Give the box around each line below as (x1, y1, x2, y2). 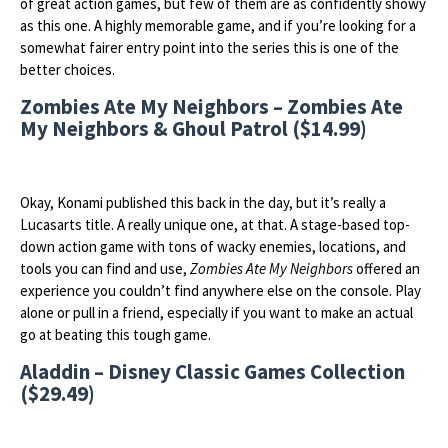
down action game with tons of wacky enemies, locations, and (20, 237, 406, 256)
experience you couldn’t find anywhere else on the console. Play (20, 281, 421, 300)
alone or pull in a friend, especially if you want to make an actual (20, 303, 413, 322)
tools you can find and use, (20, 259, 190, 278)
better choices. (20, 60, 115, 79)
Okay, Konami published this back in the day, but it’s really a (20, 193, 386, 212)
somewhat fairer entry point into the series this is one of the (20, 38, 399, 57)
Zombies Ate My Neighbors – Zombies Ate (20, 93, 403, 120)
